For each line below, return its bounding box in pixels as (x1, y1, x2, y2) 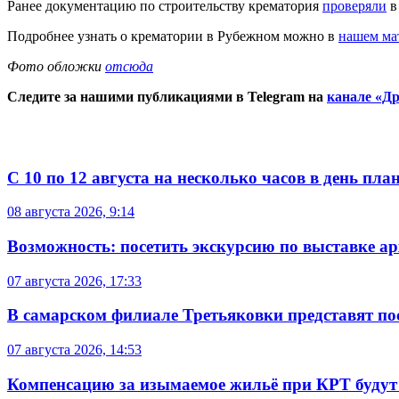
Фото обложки (7, 58, 105, 74)
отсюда (105, 58, 153, 74)
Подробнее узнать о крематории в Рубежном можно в (7, 28, 338, 44)
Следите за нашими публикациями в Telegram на (7, 88, 327, 104)
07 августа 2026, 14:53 (7, 342, 142, 358)
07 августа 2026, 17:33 (7, 273, 142, 289)
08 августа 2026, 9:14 (7, 204, 134, 220)
